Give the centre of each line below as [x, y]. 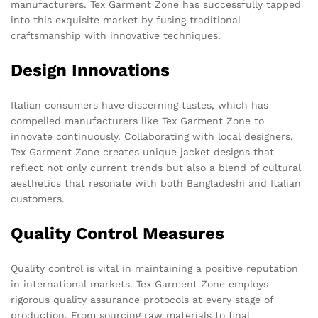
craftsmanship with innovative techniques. [116, 36]
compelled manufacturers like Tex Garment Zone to [137, 121]
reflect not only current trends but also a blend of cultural [156, 168]
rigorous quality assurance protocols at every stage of [142, 300]
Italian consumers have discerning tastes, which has [139, 105]
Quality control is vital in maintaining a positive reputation [154, 269]
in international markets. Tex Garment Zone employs [139, 284]
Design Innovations [90, 71]
